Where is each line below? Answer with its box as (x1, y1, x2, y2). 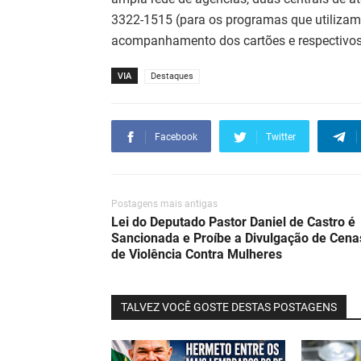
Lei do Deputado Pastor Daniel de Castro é (111, 214, 355, 230)
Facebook (155, 131, 197, 143)
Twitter (266, 131, 296, 143)
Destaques (151, 71, 193, 82)
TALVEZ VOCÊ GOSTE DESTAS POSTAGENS (121, 301, 337, 314)
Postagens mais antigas (111, 198, 218, 210)
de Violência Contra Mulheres (111, 247, 282, 263)
